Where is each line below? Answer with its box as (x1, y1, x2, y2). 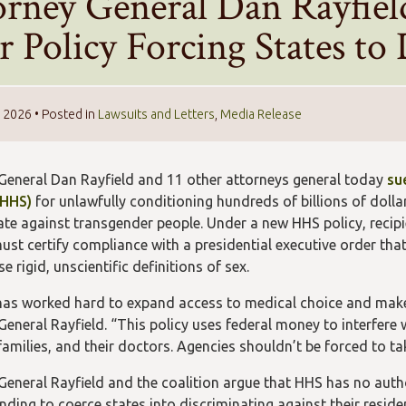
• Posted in (32, 107, 98, 121)
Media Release (220, 107, 302, 121)
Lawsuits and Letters (98, 107, 215, 121)
